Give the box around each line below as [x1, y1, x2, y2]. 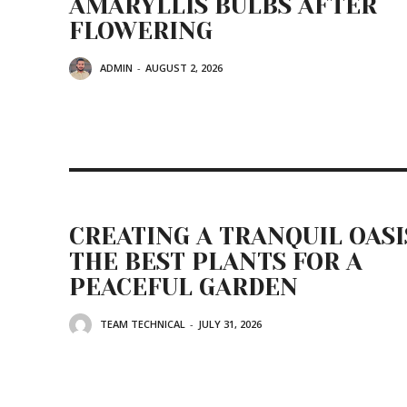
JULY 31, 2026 [198, 317, 262, 332]
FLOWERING [69, 17, 213, 45]
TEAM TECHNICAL [100, 317, 185, 332]
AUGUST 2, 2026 [145, 61, 223, 75]
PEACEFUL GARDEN [69, 273, 298, 301]
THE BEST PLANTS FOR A [69, 248, 362, 275]
